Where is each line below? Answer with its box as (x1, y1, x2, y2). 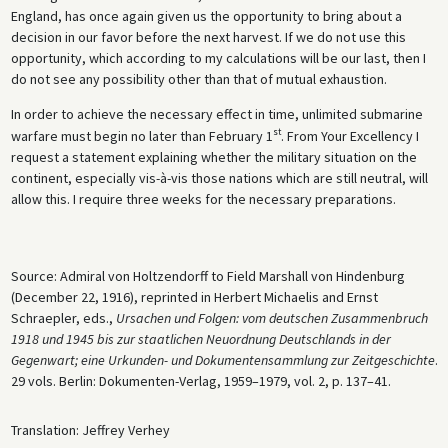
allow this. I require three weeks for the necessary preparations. (10, 189, 396, 208)
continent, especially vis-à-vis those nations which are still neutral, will (10, 168, 428, 187)
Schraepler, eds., (10, 308, 116, 327)
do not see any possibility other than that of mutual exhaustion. (10, 70, 387, 89)
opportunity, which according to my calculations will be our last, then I (10, 49, 426, 68)
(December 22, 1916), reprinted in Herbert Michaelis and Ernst (10, 287, 378, 306)
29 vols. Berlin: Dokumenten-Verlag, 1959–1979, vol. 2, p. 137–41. (10, 371, 391, 390)
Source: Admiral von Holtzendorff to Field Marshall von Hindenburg (10, 266, 405, 285)
